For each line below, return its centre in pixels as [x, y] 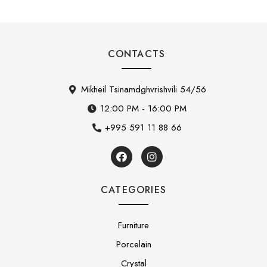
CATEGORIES [133, 190]
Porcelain [133, 245]
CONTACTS [136, 54]
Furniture [133, 226]
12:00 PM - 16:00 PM [144, 109]
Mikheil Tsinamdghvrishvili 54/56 [143, 90]
